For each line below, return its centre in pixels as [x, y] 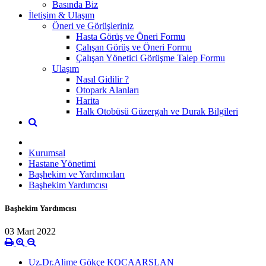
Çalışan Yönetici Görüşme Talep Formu [151, 58]
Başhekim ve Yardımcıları [77, 174]
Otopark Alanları [107, 90]
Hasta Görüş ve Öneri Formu [131, 36]
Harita [88, 100]
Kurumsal [47, 153]
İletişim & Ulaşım [61, 15]
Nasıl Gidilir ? [102, 79]
